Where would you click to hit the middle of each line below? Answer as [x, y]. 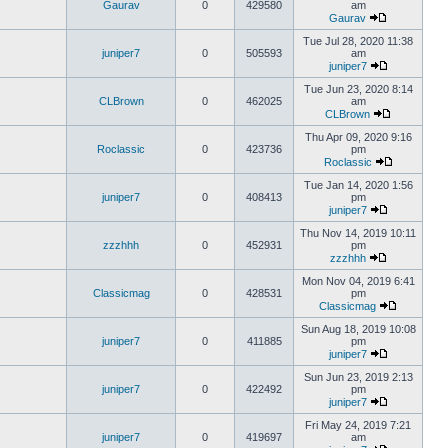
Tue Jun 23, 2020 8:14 [358, 89]
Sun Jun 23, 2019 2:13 [358, 377]
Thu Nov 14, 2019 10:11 [358, 233]
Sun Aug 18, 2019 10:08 [358, 329]
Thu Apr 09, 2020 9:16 [358, 137]
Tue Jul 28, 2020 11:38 [358, 41]
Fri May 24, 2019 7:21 [358, 425]
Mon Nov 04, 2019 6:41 [358, 281]
